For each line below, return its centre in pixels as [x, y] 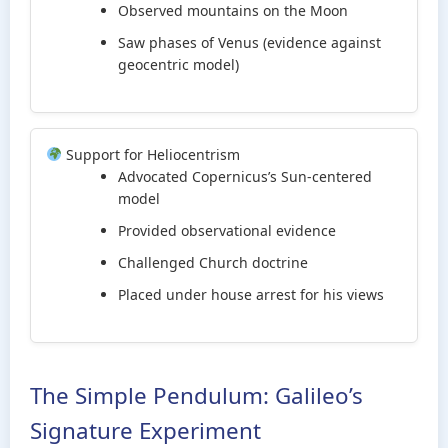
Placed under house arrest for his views [251, 294]
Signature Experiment [145, 430]
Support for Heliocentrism [150, 154]
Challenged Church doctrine [213, 262]
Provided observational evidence [227, 230]
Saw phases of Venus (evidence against [249, 42]
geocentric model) [178, 64]
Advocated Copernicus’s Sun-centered [245, 176]
